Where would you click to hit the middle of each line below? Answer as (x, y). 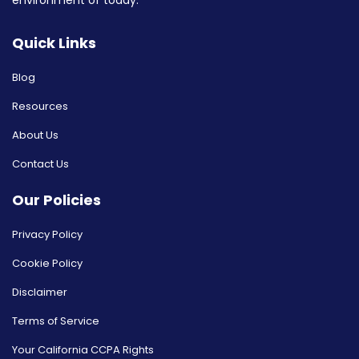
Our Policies (56, 200)
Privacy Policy (47, 235)
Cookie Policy (47, 264)
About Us (35, 135)
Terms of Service (56, 321)
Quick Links (54, 43)
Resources (40, 107)
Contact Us (40, 164)
